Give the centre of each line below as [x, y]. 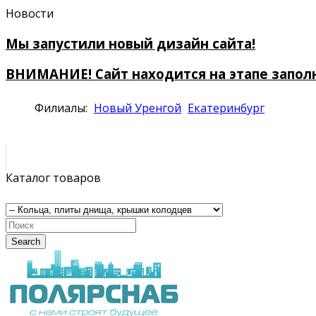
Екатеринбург [226, 108]
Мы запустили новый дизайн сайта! [130, 43]
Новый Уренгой [138, 108]
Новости [31, 13]
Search [26, 242]
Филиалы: [62, 108]
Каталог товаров [53, 178]
